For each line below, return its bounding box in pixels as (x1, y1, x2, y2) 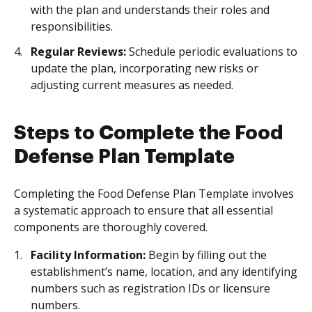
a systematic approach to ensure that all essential (14, 203, 273, 218)
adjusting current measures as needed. (31, 77, 233, 93)
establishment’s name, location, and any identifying (31, 264, 297, 279)
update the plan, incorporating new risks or (31, 61, 258, 76)
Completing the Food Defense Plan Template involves (14, 186, 294, 201)
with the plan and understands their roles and (31, 2, 270, 17)
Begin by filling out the (146, 247, 267, 263)
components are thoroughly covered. (14, 219, 208, 235)
